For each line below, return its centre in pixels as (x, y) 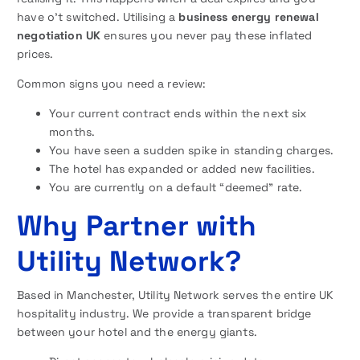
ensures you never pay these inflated (207, 35)
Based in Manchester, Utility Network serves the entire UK (176, 295)
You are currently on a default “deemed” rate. (176, 187)
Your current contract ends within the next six (178, 113)
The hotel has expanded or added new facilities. (182, 168)
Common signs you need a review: (112, 83)
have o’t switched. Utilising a (98, 16)
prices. (35, 53)
